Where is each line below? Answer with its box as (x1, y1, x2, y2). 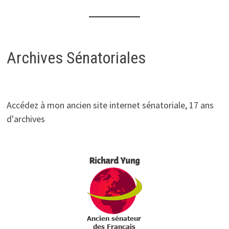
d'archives (6, 112, 45, 125)
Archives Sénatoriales (6, 48, 146, 67)
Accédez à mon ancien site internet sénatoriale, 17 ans (6, 99, 214, 111)
